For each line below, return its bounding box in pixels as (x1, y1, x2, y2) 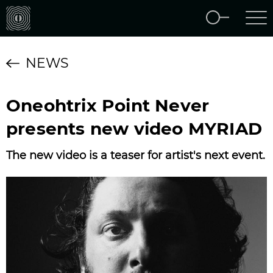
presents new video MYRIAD (6, 118, 263, 139)
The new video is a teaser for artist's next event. (6, 149, 265, 162)
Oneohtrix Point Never (6, 95, 210, 116)
